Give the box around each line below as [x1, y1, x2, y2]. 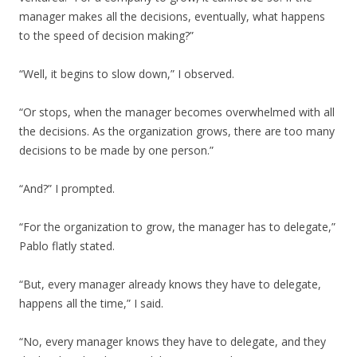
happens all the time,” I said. [19, 296, 163, 311]
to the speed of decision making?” [19, 28, 194, 43]
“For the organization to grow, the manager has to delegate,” [19, 219, 335, 234]
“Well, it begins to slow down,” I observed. [19, 66, 234, 81]
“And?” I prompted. [19, 181, 115, 196]
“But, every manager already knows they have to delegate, [19, 277, 321, 292]
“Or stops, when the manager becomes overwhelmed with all [19, 104, 335, 120]
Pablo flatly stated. [19, 238, 115, 253]
